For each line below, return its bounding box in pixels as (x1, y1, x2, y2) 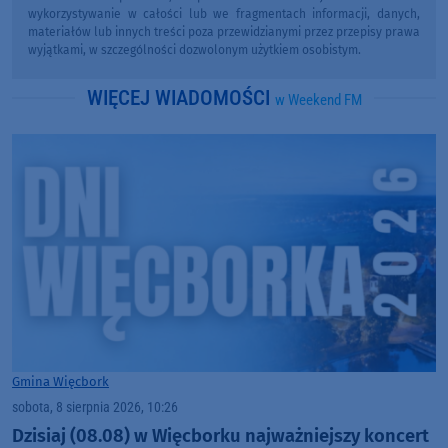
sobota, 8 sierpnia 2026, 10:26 (12, 398, 178, 416)
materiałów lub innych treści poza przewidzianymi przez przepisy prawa (28, 24, 420, 39)
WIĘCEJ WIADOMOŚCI (86, 85, 275, 110)
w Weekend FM (274, 90, 362, 109)
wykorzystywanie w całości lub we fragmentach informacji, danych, (28, 6, 420, 21)
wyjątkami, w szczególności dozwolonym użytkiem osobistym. (28, 42, 361, 57)
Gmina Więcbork (12, 373, 109, 389)
